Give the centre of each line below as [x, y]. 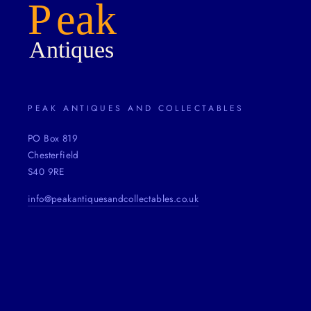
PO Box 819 [53, 138]
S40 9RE [46, 172]
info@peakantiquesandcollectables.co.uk [114, 199]
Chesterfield [53, 155]
